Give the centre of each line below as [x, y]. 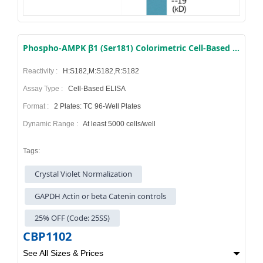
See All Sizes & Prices [63, 253]
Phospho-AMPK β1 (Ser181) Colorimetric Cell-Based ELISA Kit [236, 48]
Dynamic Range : [52, 124]
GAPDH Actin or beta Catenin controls [101, 196]
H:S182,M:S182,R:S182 [100, 71]
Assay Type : [45, 89]
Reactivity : [42, 71]
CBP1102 [47, 237]
